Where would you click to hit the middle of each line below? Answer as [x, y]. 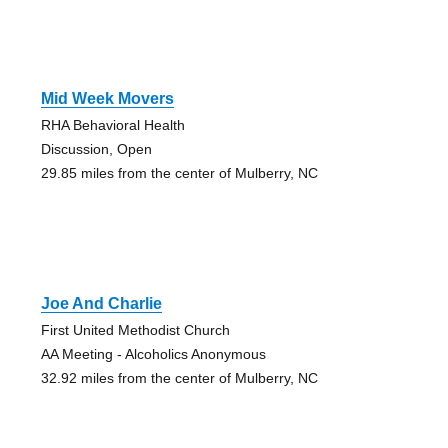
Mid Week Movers [107, 99]
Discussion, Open [96, 149]
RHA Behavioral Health [112, 125]
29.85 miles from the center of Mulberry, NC [179, 173]
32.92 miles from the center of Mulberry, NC [179, 378]
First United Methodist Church [135, 330]
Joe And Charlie [101, 304]
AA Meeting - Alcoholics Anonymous [153, 354]
